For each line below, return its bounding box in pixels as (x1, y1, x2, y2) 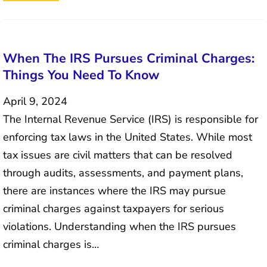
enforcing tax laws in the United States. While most (3, 130, 252, 145)
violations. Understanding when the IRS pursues (3, 219, 236, 234)
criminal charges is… (3, 237, 99, 252)
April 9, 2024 (3, 94, 67, 109)
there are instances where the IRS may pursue (3, 184, 226, 198)
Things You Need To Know (3, 66, 159, 85)
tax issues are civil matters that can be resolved (3, 148, 232, 163)
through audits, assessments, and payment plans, (3, 166, 243, 181)
